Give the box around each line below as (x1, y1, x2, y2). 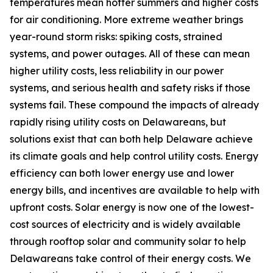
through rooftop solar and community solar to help (10, 235, 246, 247)
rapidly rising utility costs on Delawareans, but (10, 115, 226, 128)
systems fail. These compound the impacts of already (10, 98, 259, 111)
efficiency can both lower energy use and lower (10, 166, 234, 179)
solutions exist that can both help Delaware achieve (10, 132, 253, 145)
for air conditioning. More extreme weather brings (10, 13, 243, 26)
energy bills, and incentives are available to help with (10, 183, 260, 196)
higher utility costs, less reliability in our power (10, 64, 224, 77)
